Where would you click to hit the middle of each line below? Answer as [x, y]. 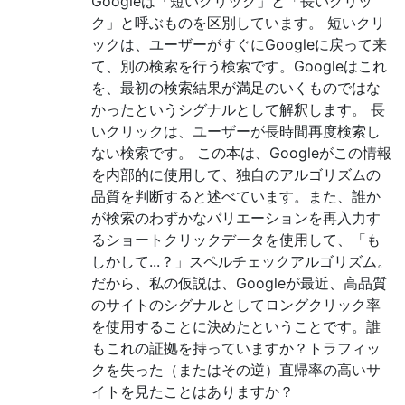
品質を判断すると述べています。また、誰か [236, 196]
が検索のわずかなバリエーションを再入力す [236, 217]
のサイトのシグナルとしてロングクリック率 [236, 304]
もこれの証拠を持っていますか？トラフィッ [236, 348]
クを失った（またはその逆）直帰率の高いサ [236, 369]
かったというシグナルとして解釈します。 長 [238, 109]
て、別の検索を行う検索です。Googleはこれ [239, 66]
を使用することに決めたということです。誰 [236, 326]
